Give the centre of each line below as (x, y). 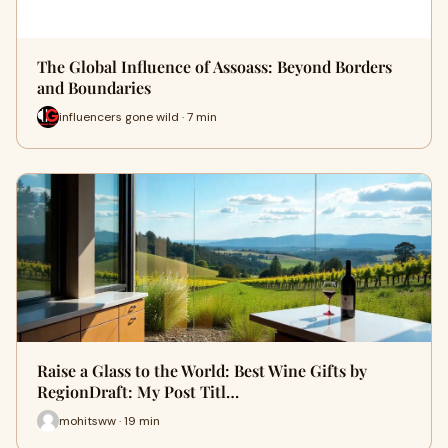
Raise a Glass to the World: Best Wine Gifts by (202, 370)
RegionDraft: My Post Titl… (138, 391)
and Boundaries (94, 87)
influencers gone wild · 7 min (138, 116)
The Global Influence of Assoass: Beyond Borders (214, 66)
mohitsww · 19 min (109, 420)
